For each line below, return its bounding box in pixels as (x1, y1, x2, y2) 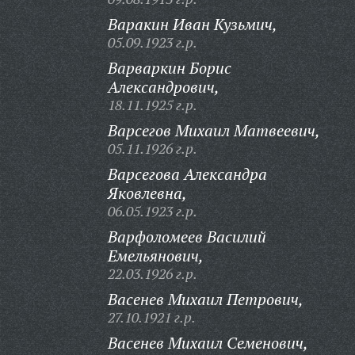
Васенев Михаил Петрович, (107, 288, 303, 310)
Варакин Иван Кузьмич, (107, 13, 277, 35)
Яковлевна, (107, 182, 187, 204)
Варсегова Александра (107, 163, 267, 185)
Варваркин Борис (107, 57, 231, 78)
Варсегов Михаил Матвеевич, (107, 120, 320, 141)
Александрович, (107, 76, 219, 97)
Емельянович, (107, 245, 204, 266)
